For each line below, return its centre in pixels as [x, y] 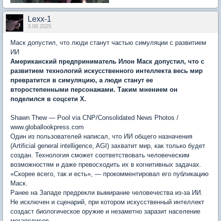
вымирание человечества [135, 193]
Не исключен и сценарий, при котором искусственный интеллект [107, 202]
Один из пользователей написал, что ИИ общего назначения [101, 137]
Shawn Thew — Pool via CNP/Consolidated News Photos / [94, 118]
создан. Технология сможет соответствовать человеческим [100, 155]
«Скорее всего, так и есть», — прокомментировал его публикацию [110, 174]
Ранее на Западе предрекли [54, 193]
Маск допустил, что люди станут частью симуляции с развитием [108, 43]
